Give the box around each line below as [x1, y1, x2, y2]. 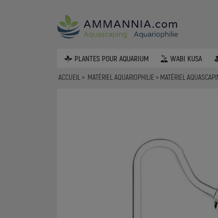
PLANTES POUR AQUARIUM [74, 53, 149, 63]
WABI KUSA [170, 53, 202, 63]
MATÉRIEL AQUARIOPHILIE [88, 73, 156, 82]
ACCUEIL [58, 73, 81, 82]
